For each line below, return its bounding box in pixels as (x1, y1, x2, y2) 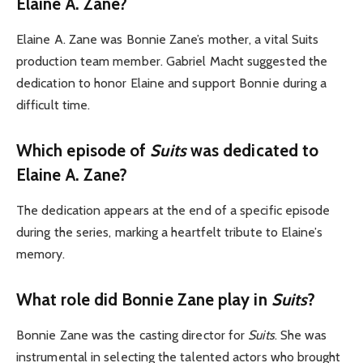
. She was (274, 327, 327, 344)
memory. (16, 246, 66, 263)
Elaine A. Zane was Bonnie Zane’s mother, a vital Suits (16, 32, 319, 48)
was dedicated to (186, 139, 319, 160)
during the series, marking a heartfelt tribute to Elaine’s (16, 224, 322, 241)
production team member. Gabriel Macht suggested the (16, 53, 328, 70)
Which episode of (16, 139, 151, 160)
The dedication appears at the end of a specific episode (16, 203, 331, 219)
